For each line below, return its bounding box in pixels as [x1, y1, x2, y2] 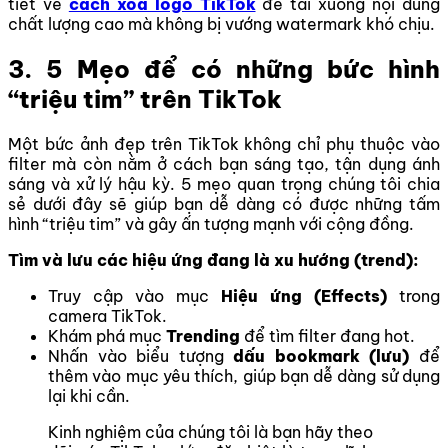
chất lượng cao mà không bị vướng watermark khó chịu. [8, 13, 435, 34]
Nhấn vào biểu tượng [48, 345, 234, 366]
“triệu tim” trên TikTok [8, 83, 282, 114]
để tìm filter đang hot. [240, 325, 415, 346]
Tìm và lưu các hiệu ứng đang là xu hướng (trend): [8, 249, 419, 270]
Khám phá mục [48, 325, 166, 346]
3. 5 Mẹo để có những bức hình [8, 53, 440, 84]
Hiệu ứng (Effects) [221, 285, 387, 306]
